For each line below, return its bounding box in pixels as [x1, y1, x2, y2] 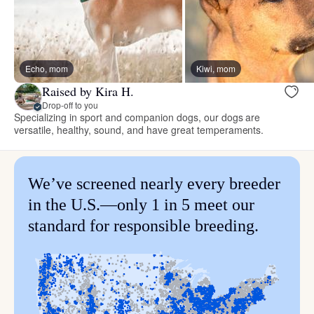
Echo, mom [25, 62, 68, 75]
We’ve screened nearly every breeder [28, 175, 280, 193]
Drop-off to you [42, 98, 98, 111]
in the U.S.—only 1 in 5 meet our [28, 196, 254, 214]
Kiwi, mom [196, 62, 235, 75]
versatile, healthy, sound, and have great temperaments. [14, 123, 264, 137]
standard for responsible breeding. [28, 217, 259, 235]
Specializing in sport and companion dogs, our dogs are [14, 110, 261, 125]
